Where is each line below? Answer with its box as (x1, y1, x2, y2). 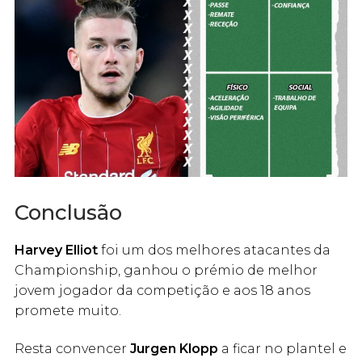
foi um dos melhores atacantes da (98, 242, 330, 258)
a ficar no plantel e (218, 341, 347, 357)
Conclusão (15, 199, 122, 225)
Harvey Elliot (15, 242, 98, 258)
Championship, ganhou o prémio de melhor (15, 262, 318, 278)
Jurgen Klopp (130, 341, 218, 357)
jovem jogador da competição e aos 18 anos (15, 282, 310, 298)
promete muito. (15, 302, 121, 318)
